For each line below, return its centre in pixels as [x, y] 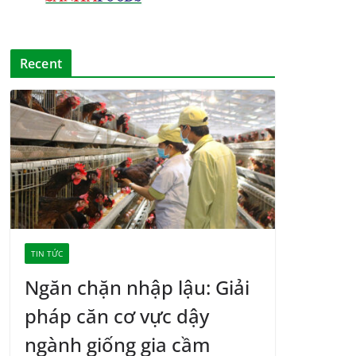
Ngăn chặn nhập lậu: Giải [137, 288]
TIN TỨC [47, 254]
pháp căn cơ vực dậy [117, 316]
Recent [41, 64]
